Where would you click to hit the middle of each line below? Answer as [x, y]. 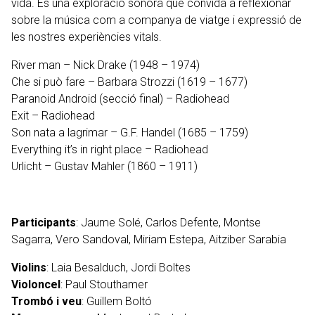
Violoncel [36, 284]
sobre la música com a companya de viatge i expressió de [156, 20]
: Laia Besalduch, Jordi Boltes [118, 268]
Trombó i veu [46, 301]
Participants [44, 223]
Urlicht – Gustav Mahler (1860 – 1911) [104, 166]
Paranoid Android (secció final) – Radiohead [120, 99]
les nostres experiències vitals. [86, 37]
